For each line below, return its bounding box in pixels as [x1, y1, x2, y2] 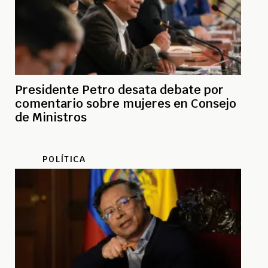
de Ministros [15, 109, 87, 126]
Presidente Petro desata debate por [15, 82, 224, 98]
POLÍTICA [42, 154, 86, 165]
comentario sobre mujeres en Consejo [15, 96, 236, 112]
